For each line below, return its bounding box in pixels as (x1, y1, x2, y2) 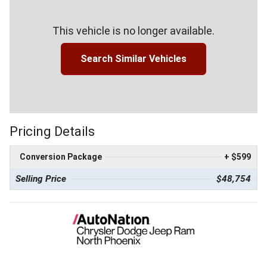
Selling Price (15, 173, 66, 184)
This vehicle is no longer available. (52, 24, 215, 37)
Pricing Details (10, 123, 95, 139)
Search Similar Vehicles (80, 52, 187, 64)
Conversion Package (20, 151, 102, 162)
